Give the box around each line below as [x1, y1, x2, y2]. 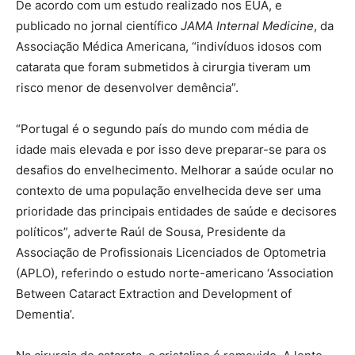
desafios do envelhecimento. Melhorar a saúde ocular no [16, 162, 334, 177]
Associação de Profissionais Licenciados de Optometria [16, 244, 326, 260]
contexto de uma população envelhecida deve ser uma [16, 182, 321, 198]
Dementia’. [16, 306, 74, 322]
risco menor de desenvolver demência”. [16, 79, 239, 95]
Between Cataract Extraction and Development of [16, 285, 292, 301]
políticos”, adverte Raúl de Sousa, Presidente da [16, 223, 285, 239]
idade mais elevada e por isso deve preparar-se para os [16, 141, 326, 157]
